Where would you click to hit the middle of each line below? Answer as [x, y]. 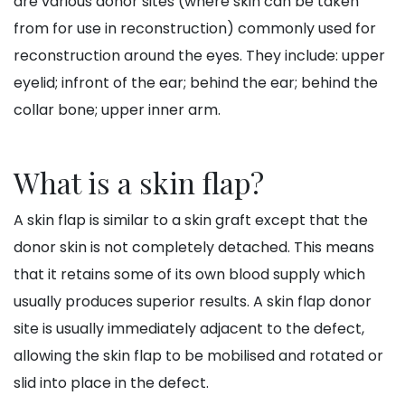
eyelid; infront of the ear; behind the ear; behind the [196, 83]
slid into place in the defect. [111, 383]
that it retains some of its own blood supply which [189, 275]
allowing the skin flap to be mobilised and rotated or [198, 356]
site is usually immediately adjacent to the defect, [189, 329]
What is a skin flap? [139, 183]
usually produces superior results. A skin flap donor [193, 302]
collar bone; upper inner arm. [117, 110]
